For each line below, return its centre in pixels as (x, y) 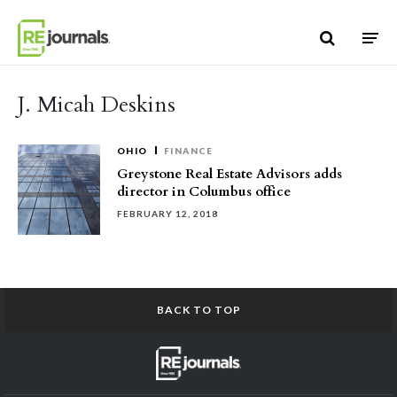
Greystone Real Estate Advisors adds (230, 174)
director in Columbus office (204, 191)
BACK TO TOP (198, 310)
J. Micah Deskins (97, 105)
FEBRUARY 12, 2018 (167, 214)
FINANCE (188, 151)
